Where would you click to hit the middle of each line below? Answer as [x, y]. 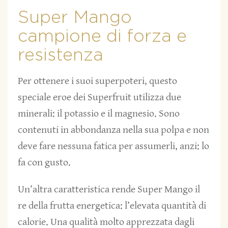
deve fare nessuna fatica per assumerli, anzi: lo [113, 146]
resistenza [61, 55]
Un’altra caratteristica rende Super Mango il [109, 190]
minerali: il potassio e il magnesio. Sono [99, 113]
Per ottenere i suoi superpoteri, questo [97, 81]
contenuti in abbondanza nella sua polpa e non [113, 130]
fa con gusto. [44, 162]
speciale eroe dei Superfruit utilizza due [99, 97]
